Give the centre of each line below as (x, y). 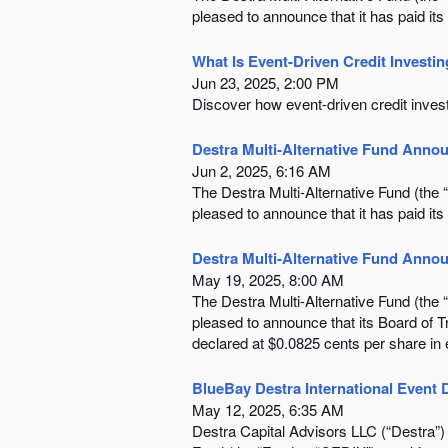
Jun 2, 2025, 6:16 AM (261, 170)
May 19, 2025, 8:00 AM (268, 279)
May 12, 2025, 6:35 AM (268, 409)
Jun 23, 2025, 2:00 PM (265, 82)
